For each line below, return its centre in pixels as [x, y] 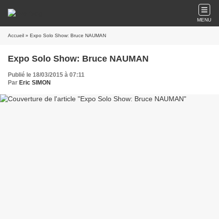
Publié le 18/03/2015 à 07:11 [46, 75]
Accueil [16, 35]
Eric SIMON [35, 83]
